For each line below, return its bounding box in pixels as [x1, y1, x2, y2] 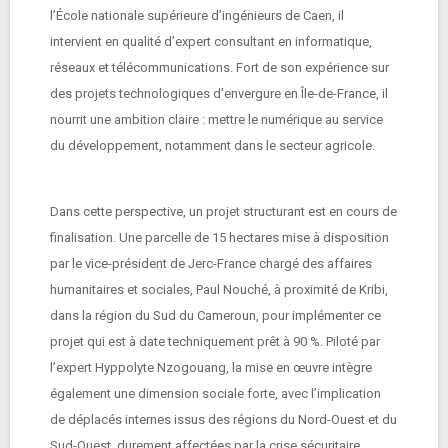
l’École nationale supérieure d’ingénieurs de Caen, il [50, 8, 344, 23]
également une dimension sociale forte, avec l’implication [50, 386, 381, 401]
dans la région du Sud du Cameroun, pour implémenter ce [50, 308, 381, 323]
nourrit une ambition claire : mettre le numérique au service [50, 112, 383, 127]
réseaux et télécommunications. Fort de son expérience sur [50, 60, 389, 75]
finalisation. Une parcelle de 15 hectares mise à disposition [50, 230, 389, 245]
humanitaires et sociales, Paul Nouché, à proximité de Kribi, [50, 282, 388, 297]
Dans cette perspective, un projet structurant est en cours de [50, 204, 397, 219]
